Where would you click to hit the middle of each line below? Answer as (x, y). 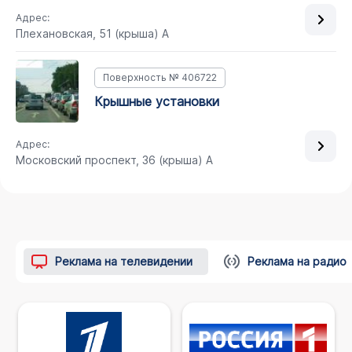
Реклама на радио (297, 261)
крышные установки (161, 101)
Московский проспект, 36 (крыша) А (114, 160)
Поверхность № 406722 (160, 77)
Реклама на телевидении (124, 261)
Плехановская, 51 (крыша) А (92, 33)
